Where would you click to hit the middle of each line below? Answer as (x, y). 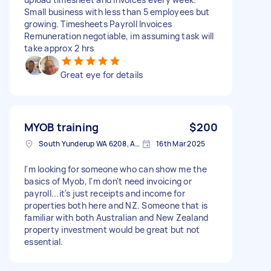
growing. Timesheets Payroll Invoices (98, 24)
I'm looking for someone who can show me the (116, 169)
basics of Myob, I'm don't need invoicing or (108, 181)
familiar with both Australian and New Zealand (116, 217)
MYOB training (61, 127)
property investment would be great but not (112, 229)
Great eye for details (102, 74)
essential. (44, 241)
